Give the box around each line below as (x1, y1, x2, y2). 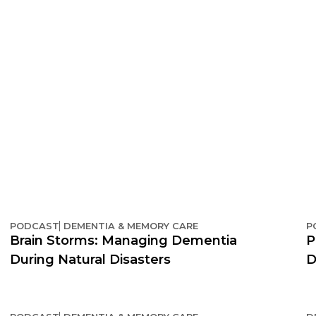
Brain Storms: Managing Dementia (10, 232, 237, 248)
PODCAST (10, 219, 59, 231)
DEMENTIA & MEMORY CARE (63, 219, 198, 231)
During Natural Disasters (10, 251, 171, 267)
